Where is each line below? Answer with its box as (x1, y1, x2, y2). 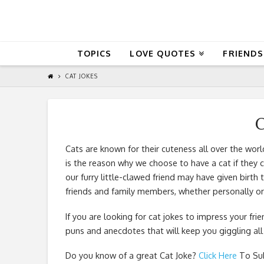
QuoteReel (47, 3, 201, 38)
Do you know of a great (65, 249, 160, 260)
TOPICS (77, 48, 112, 58)
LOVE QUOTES (130, 48, 196, 58)
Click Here (198, 249, 237, 260)
